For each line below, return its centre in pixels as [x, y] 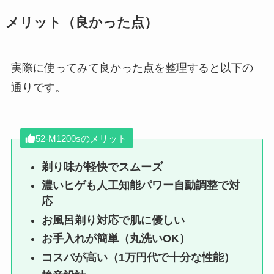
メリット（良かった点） [81, 23]
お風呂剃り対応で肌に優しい [113, 220]
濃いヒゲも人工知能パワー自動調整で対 [141, 186]
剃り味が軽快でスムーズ [102, 167]
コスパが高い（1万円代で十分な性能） [139, 257]
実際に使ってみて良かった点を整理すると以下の [132, 68]
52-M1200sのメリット [81, 138]
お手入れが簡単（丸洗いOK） [116, 239]
